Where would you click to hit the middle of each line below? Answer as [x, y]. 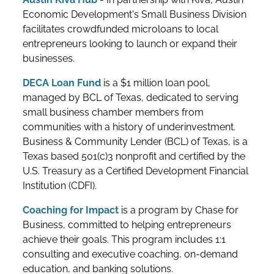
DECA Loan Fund [62, 83]
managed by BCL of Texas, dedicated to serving [131, 98]
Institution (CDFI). [60, 186]
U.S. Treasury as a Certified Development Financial [136, 171]
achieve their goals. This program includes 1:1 [124, 240]
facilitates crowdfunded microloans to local [121, 29]
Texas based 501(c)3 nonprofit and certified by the [134, 157]
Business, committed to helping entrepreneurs [127, 225]
